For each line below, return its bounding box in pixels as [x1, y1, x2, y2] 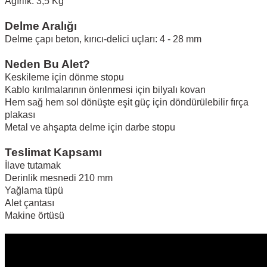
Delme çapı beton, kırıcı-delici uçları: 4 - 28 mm [5, 34, 201, 45]
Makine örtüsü [5, 210, 64, 221]
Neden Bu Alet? [5, 58, 90, 71]
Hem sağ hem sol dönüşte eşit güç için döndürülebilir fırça [5, 97, 249, 108]
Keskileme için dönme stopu [5, 72, 124, 83]
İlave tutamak [5, 160, 61, 171]
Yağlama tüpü [5, 185, 63, 196]
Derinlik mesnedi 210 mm [5, 173, 113, 184]
